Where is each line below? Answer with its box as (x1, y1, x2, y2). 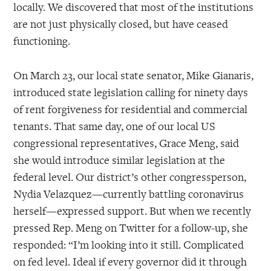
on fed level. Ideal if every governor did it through (13, 253, 247, 269)
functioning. (13, 33, 71, 48)
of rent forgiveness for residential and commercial (13, 101, 248, 116)
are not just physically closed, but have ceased (13, 16, 229, 31)
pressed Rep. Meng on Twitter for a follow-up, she (13, 220, 249, 235)
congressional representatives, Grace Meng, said (13, 135, 240, 150)
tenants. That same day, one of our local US (13, 118, 216, 133)
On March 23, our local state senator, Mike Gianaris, (13, 67, 254, 82)
